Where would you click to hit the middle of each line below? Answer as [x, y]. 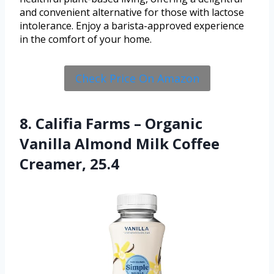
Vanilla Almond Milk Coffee [120, 144]
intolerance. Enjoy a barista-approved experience [132, 25]
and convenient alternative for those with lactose [132, 12]
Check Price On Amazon [137, 79]
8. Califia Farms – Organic [111, 124]
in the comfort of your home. [86, 39]
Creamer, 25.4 [69, 164]
